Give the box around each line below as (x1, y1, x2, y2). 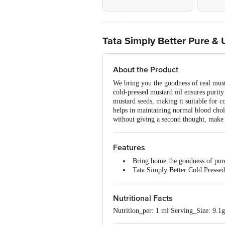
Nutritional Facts (113, 193, 173, 203)
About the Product (113, 65, 178, 75)
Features (113, 143, 145, 153)
